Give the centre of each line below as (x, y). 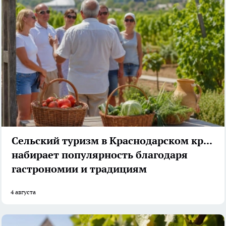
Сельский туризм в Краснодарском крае (113, 140)
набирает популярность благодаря (100, 155)
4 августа (23, 192)
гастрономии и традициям (79, 169)
